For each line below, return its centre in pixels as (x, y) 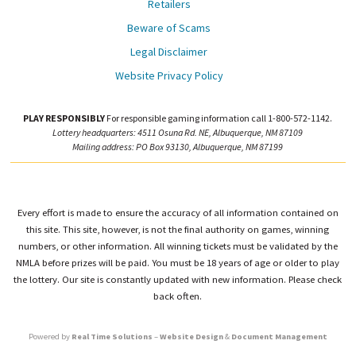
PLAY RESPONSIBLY (64, 118)
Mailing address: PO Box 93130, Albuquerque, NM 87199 (178, 147)
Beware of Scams (169, 28)
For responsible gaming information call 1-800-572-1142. (219, 118)
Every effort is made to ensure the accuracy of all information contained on (178, 213)
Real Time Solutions (112, 337)
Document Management (279, 337)
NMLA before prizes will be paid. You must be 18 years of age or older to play (178, 263)
